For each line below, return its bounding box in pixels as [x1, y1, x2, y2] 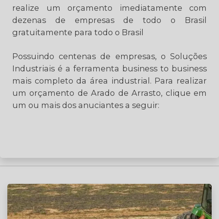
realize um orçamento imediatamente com [12, 3, 207, 13]
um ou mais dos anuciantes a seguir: [12, 100, 159, 110]
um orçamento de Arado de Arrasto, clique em [12, 88, 207, 98]
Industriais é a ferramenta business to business [12, 64, 207, 74]
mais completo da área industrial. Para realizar [12, 76, 207, 86]
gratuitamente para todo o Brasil [12, 27, 144, 38]
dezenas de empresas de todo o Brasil [12, 15, 207, 25]
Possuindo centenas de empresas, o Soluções [12, 51, 207, 62]
